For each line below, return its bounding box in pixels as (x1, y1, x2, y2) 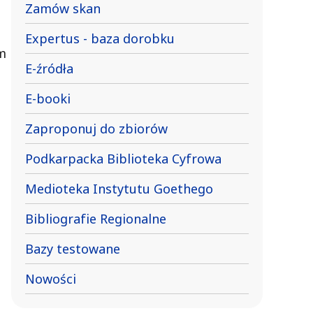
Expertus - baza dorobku (25, 29, 175, 47)
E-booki (25, 89, 71, 107)
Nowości (25, 270, 76, 287)
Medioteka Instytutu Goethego (25, 180, 213, 197)
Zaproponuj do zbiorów (25, 119, 168, 137)
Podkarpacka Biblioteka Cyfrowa (25, 150, 221, 167)
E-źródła (25, 59, 73, 77)
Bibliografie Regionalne (25, 210, 166, 227)
